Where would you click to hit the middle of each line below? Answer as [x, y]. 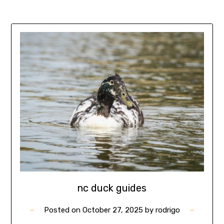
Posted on [63, 210]
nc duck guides [112, 188]
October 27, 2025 [113, 210]
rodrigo [168, 210]
